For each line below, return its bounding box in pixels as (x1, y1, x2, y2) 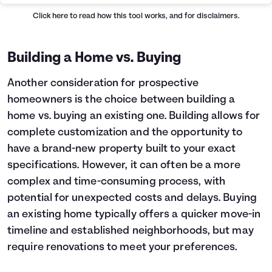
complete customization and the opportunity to (7, 127, 243, 139)
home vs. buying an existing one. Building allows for (7, 110, 260, 123)
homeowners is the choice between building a (7, 94, 236, 106)
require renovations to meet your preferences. (7, 242, 237, 254)
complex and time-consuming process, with (7, 176, 226, 188)
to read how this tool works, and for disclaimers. (68, 12, 239, 21)
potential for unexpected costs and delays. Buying (7, 192, 257, 205)
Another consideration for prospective (7, 78, 199, 90)
